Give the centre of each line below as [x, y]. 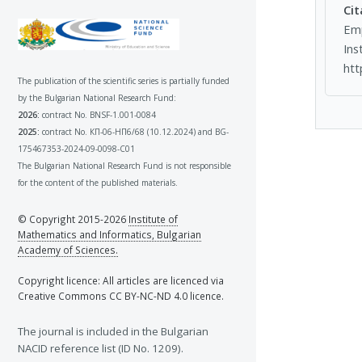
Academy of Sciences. [68, 250]
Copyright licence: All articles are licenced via [121, 281]
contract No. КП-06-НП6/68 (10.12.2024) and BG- [134, 131]
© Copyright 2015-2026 [73, 219]
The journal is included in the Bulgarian [113, 331]
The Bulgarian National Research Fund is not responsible [124, 165]
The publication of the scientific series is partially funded [124, 80]
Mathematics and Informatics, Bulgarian [109, 235]
